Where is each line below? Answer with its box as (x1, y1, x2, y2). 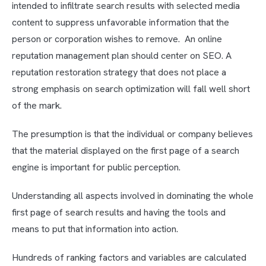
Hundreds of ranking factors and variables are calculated (12, 251, 246, 264)
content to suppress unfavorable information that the (12, 16, 229, 29)
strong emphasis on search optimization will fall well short (12, 83, 250, 96)
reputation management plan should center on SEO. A (12, 49, 232, 62)
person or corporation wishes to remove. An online (12, 33, 222, 46)
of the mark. (12, 99, 62, 112)
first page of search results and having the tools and (12, 206, 226, 219)
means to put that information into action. (12, 223, 178, 236)
